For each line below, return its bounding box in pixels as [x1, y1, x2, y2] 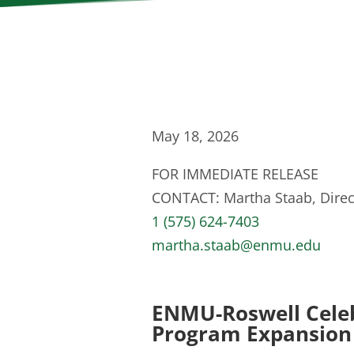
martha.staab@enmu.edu [152, 235, 321, 254]
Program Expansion [152, 319, 352, 348]
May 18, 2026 [152, 126, 239, 145]
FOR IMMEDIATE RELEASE [152, 164, 318, 183]
